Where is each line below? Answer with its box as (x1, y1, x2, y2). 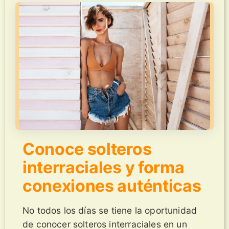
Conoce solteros (22, 139, 152, 159)
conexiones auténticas (22, 175, 201, 196)
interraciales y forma (22, 157, 185, 177)
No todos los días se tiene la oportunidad (22, 204, 197, 216)
